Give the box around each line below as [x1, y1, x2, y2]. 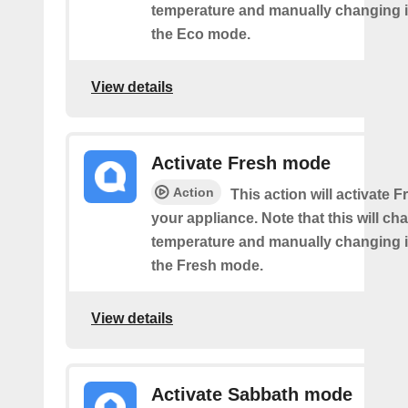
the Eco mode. [151, 26, 250, 42]
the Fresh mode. [151, 258, 263, 273]
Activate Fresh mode [151, 153, 331, 173]
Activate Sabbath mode [151, 384, 352, 404]
